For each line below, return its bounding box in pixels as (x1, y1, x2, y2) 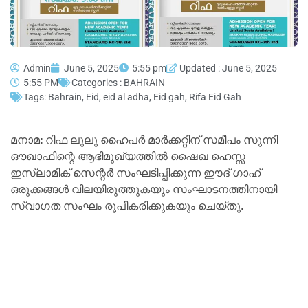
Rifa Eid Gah (189, 91, 241, 102)
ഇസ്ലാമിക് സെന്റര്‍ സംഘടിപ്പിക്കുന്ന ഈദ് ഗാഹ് (10, 162, 261, 183)
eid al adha (103, 91, 149, 102)
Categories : (71, 76, 124, 88)
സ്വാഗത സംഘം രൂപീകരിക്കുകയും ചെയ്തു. (10, 195, 243, 216)
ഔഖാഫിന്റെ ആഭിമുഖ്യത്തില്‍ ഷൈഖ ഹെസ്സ (10, 146, 245, 166)
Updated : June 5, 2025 (179, 62, 277, 74)
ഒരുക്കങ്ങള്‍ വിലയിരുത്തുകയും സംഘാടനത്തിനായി (10, 179, 277, 199)
